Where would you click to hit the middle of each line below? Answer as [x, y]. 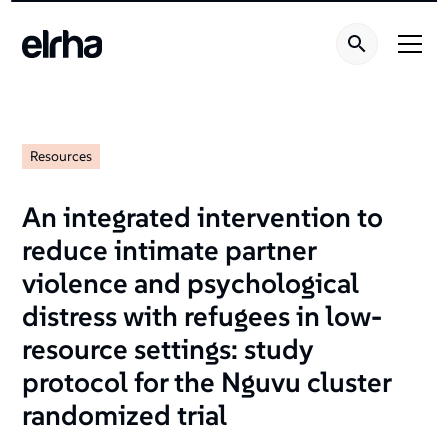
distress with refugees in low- [202, 316]
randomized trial [125, 415]
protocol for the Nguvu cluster [207, 382]
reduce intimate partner [169, 250]
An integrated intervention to [203, 217]
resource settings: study [168, 349]
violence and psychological [191, 283]
